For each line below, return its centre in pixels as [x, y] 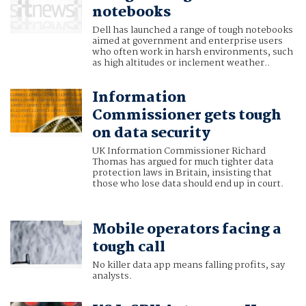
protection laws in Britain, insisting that [182, 173]
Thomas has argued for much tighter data [182, 162]
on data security [151, 134]
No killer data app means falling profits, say [188, 265]
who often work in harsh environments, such [192, 52]
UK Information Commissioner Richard [179, 151]
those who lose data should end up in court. [187, 184]
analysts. [112, 276]
